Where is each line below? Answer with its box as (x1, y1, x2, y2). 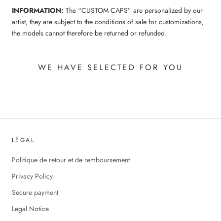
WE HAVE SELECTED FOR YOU (37, 61, 184, 73)
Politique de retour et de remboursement (12, 154, 130, 165)
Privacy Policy (12, 171, 53, 181)
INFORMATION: (12, 5, 64, 15)
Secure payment (12, 187, 58, 197)
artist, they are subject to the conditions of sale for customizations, (12, 16, 204, 27)
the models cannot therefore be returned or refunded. (12, 28, 167, 38)
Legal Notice (12, 203, 49, 214)
